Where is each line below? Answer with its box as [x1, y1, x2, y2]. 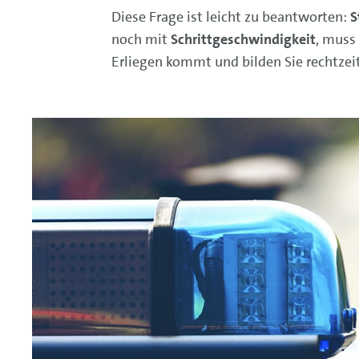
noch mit [111, 29, 171, 49]
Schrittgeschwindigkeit [170, 29, 316, 49]
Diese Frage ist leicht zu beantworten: [111, 6, 350, 26]
